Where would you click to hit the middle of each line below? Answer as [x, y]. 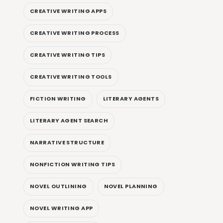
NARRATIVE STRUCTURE [67, 143]
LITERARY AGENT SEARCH [69, 121]
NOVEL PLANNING [131, 186]
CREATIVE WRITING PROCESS [75, 33]
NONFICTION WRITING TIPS [73, 165]
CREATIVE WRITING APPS [68, 11]
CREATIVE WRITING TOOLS [71, 77]
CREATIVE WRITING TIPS [68, 55]
